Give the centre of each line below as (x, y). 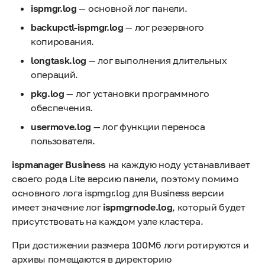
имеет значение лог (57, 207)
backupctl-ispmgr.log (77, 27)
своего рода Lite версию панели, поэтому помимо (125, 179)
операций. (55, 75)
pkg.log (48, 93)
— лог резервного (164, 27)
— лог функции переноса (148, 127)
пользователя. (63, 141)
